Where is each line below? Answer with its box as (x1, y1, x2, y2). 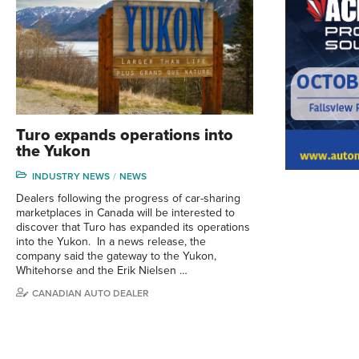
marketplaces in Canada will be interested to (16, 206, 235, 220)
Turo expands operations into (16, 126, 233, 146)
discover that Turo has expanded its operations (16, 220, 250, 235)
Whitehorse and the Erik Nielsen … (16, 264, 188, 278)
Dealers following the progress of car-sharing (16, 192, 240, 206)
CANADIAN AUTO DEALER (32, 288, 149, 300)
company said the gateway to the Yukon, (16, 249, 216, 264)
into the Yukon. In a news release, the (16, 235, 206, 249)
